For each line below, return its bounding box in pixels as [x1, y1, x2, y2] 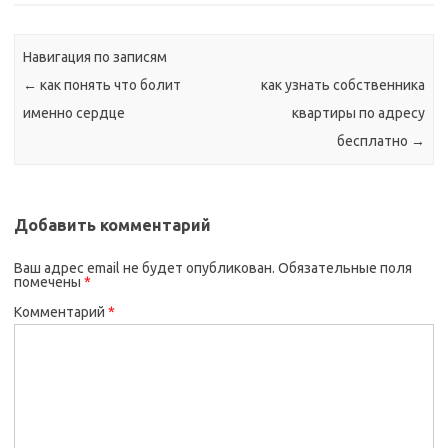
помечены [14, 273, 84, 290]
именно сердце [23, 105, 126, 122]
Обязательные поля [278, 259, 412, 276]
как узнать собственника [260, 77, 425, 94]
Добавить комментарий [14, 215, 211, 234]
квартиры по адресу [291, 105, 425, 122]
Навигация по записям [23, 49, 168, 66]
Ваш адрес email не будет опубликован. [14, 259, 275, 276]
